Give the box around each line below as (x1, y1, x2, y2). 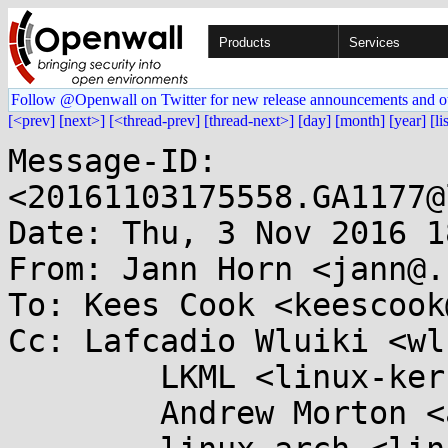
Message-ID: (8, 143, 217, 179)
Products (219, 35, 271, 50)
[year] (389, 112, 426, 129)
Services (349, 35, 400, 50)
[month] (335, 112, 385, 129)
